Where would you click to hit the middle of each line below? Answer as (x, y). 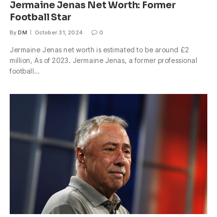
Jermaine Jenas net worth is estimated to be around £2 (100, 50)
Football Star (40, 18)
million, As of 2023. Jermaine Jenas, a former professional (104, 61)
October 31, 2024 (59, 33)
